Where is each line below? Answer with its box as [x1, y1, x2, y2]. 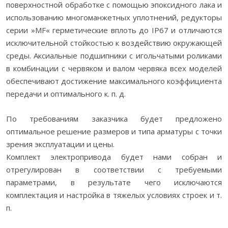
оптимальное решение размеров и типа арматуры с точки [6, 126, 222, 136]
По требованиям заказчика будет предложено [6, 113, 222, 124]
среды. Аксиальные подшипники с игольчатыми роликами [6, 50, 222, 61]
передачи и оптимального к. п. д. [6, 89, 126, 99]
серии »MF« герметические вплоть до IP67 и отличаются [6, 25, 222, 35]
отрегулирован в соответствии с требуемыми [6, 164, 222, 175]
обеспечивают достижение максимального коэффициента [6, 76, 222, 86]
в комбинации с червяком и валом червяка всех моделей [6, 63, 222, 73]
